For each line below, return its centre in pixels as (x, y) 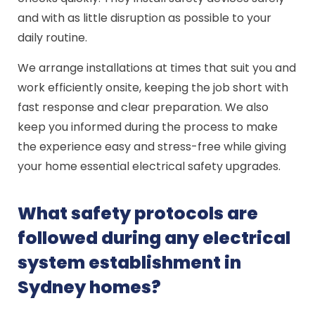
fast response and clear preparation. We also (143, 107)
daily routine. (53, 38)
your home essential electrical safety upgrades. (149, 166)
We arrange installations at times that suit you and (157, 68)
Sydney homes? (90, 287)
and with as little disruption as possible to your (145, 18)
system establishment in (130, 263)
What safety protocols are (138, 213)
